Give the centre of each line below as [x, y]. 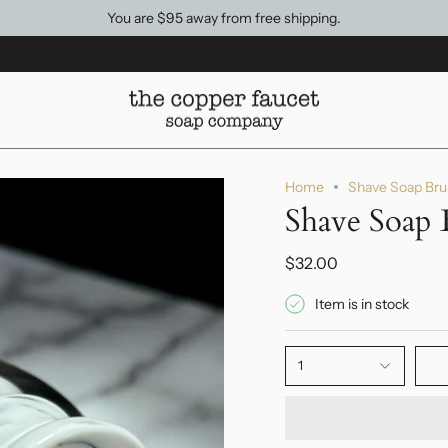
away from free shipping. [262, 17]
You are [132, 17]
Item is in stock [362, 304]
